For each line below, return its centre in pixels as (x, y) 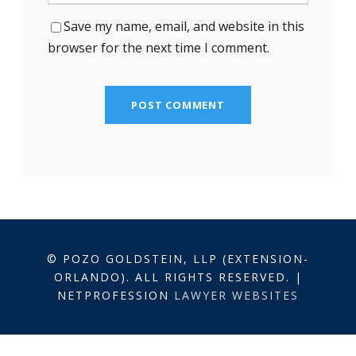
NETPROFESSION (116, 295)
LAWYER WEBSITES (236, 295)
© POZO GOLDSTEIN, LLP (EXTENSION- (178, 258)
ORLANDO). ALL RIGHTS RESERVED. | (178, 277)
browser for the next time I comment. (159, 47)
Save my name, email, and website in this (184, 26)
